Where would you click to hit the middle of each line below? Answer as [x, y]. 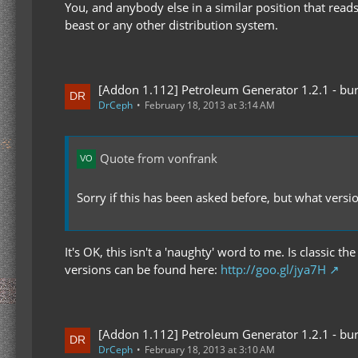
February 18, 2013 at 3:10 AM [210, 349]
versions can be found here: [143, 269]
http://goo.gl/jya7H [273, 269]
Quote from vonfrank [159, 159]
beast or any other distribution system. [171, 25]
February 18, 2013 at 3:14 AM [210, 105]
